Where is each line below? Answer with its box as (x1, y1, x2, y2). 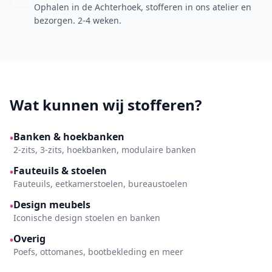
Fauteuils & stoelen (13, 164, 107, 177)
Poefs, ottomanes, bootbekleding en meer (13, 246, 183, 257)
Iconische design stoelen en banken (13, 212, 160, 223)
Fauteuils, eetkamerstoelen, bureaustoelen (13, 178, 188, 189)
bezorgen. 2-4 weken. (34, 15, 121, 26)
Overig (13, 232, 46, 245)
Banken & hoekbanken (13, 130, 124, 143)
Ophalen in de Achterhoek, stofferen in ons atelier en (34, 1, 251, 13)
